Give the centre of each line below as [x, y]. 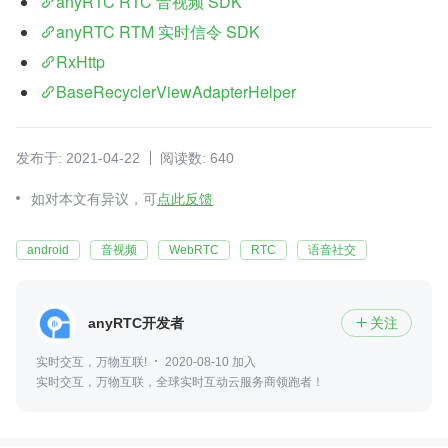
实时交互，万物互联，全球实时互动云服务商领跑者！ [180, 381]
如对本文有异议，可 [94, 198]
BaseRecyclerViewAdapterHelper [176, 91]
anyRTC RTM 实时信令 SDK [158, 31]
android [48, 249]
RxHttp [80, 61]
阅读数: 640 [197, 157]
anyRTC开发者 [136, 323]
